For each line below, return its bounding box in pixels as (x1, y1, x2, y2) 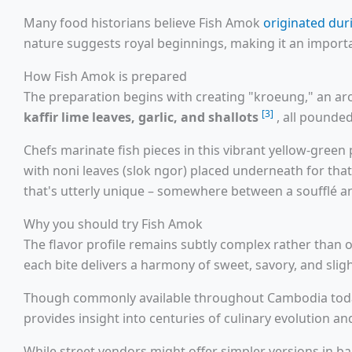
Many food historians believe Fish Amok (24, 13, 263, 31)
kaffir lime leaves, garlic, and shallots (24, 108, 258, 126)
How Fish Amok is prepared (24, 67, 187, 85)
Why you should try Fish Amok (24, 214, 203, 233)
